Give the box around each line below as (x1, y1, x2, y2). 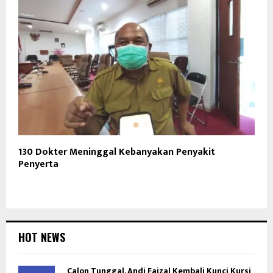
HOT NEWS (18, 229, 65, 246)
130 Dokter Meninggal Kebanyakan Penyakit (18, 144, 215, 161)
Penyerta (18, 156, 58, 173)
